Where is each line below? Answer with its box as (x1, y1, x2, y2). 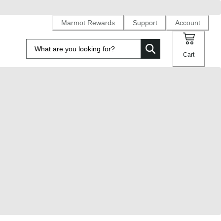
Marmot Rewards (61, 18, 115, 27)
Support (133, 18, 157, 27)
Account (175, 18, 200, 27)
